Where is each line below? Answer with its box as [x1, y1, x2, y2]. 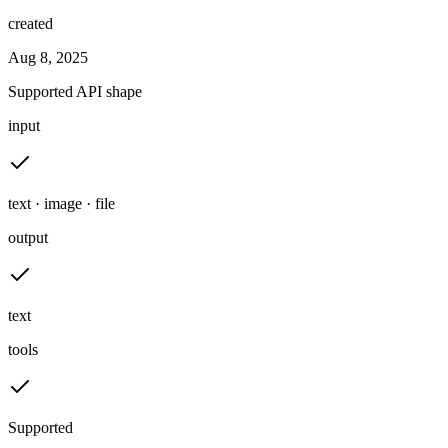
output [8, 228, 48, 246]
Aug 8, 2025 [8, 48, 88, 66]
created [8, 14, 53, 32]
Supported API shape [8, 82, 142, 100]
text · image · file [8, 194, 115, 212]
